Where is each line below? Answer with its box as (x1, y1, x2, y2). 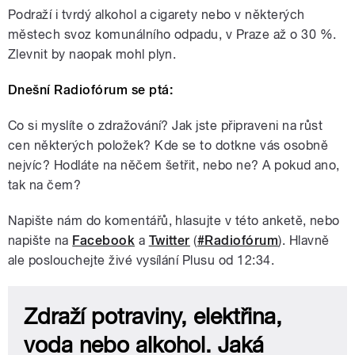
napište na (8, 233, 73, 249)
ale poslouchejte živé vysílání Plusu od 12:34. (8, 253, 278, 269)
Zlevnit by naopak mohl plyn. (8, 47, 177, 63)
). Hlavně (278, 233, 330, 249)
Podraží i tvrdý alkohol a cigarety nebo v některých (8, 7, 305, 23)
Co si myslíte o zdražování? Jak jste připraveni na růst (8, 118, 323, 134)
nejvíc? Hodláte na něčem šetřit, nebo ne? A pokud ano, (8, 158, 340, 174)
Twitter (148, 233, 190, 249)
